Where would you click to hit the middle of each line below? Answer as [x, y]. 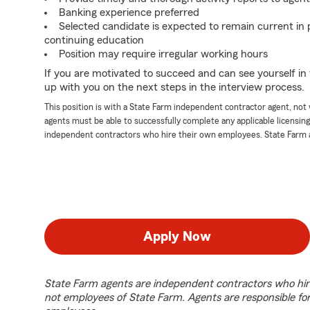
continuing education [94, 40]
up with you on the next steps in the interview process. [174, 87]
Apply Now [177, 237]
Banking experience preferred [129, 12]
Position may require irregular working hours [163, 54]
